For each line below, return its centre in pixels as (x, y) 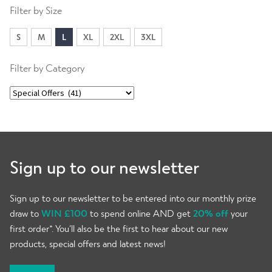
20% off (211, 213)
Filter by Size (36, 9)
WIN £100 (64, 213)
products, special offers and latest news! (88, 243)
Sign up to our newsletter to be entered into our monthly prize (133, 198)
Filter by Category (47, 68)
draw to (24, 213)
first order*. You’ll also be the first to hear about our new (119, 228)
